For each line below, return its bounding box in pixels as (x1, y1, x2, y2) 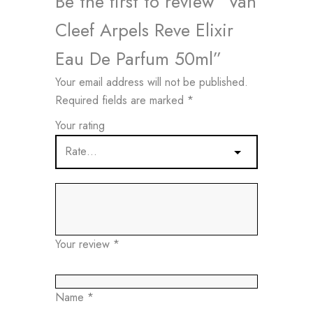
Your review (55, 235, 113, 252)
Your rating (55, 117, 105, 133)
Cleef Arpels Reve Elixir (55, 17, 233, 43)
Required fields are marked (55, 92, 187, 108)
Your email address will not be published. (55, 73, 248, 90)
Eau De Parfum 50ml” (55, 45, 221, 72)
